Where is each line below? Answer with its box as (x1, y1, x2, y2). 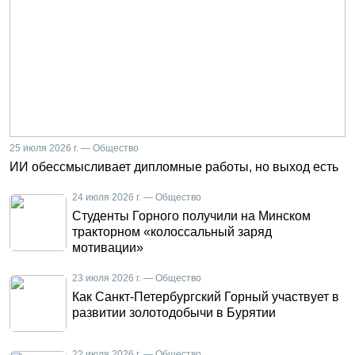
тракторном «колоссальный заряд (72, 225, 272, 239)
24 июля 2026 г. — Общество (72, 192, 201, 203)
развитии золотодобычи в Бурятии (72, 306, 276, 319)
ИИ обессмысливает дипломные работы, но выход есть (10, 160, 338, 174)
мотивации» (72, 241, 143, 254)
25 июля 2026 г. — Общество (10, 143, 139, 154)
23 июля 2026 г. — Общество (72, 273, 201, 284)
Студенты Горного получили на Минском (72, 209, 311, 223)
